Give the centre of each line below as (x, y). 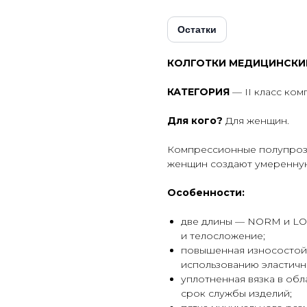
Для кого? (195, 121)
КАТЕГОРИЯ (198, 92)
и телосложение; (223, 236)
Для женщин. (256, 121)
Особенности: (206, 193)
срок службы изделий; (236, 294)
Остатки (197, 30)
